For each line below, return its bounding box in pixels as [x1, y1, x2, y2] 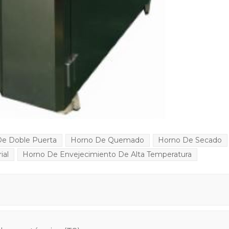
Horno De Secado [158, 135, 222, 145]
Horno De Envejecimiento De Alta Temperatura [22, 150, 192, 159]
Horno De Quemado [71, 135, 145, 145]
